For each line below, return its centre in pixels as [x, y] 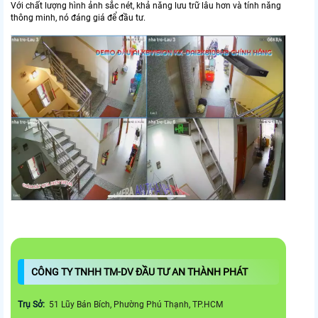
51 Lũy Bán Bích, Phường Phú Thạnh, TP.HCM [136, 304]
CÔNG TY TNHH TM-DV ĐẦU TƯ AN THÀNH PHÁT [141, 272]
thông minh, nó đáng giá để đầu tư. [78, 17]
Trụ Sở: [32, 304]
